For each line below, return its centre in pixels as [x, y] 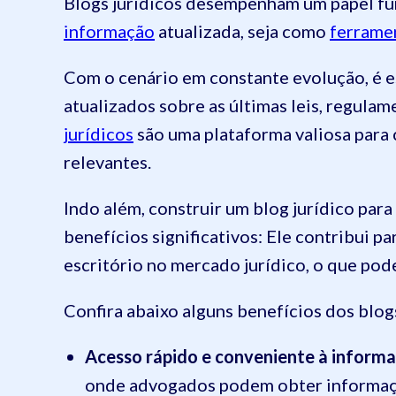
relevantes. [107, 161]
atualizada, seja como [242, 30]
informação [109, 30]
